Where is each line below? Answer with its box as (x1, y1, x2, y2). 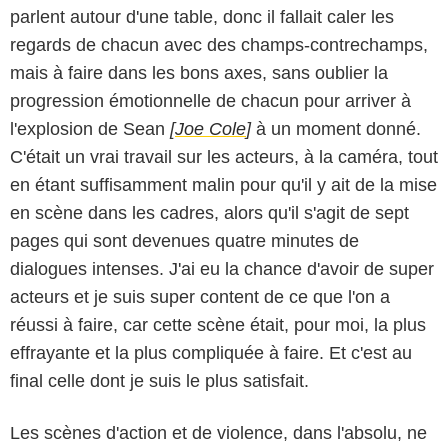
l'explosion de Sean (10, 119, 170, 140)
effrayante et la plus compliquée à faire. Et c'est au (10, 343, 412, 364)
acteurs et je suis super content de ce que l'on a (10, 287, 390, 308)
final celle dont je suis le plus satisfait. (10, 371, 309, 392)
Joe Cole (175, 119, 246, 140)
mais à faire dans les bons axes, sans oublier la (10, 63, 388, 84)
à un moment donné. (251, 119, 421, 140)
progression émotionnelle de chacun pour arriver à (10, 91, 411, 112)
